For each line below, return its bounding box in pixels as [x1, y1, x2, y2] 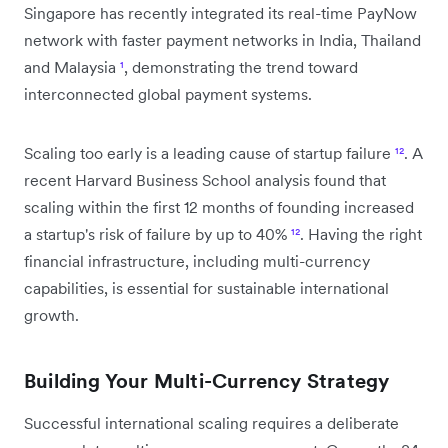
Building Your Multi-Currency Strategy [24, 367, 390, 394]
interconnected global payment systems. [24, 83, 312, 104]
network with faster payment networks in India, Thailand [24, 29, 421, 50]
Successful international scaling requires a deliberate [24, 412, 399, 433]
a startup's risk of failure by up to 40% [24, 223, 291, 244]
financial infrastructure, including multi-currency [24, 250, 370, 271]
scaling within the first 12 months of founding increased [24, 196, 414, 217]
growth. [24, 304, 79, 325]
